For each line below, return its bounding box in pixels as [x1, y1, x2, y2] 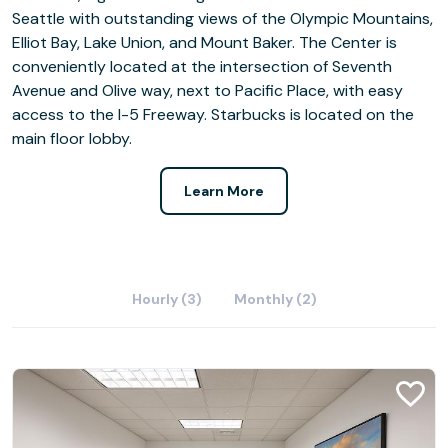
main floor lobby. [12, 127, 132, 149]
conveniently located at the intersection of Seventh [12, 55, 392, 77]
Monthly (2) [233, 289, 317, 308]
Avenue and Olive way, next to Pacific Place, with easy [12, 79, 403, 101]
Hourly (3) [131, 289, 202, 308]
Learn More [184, 181, 264, 200]
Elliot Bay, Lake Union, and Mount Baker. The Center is [12, 31, 397, 53]
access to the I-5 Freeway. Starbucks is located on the [12, 103, 414, 125]
